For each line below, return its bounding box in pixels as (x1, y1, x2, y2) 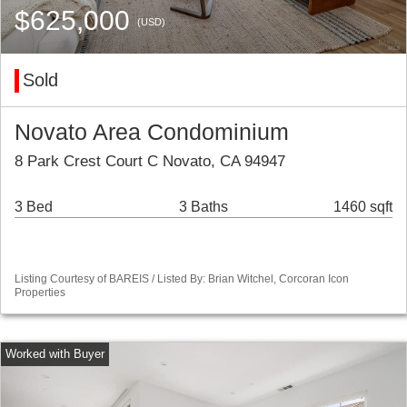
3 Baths (178, 199, 228, 215)
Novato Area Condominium (15, 120, 289, 145)
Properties (15, 286, 65, 300)
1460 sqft (333, 199, 392, 215)
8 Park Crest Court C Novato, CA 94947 (15, 153, 285, 171)
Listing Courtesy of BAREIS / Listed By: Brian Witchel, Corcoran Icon (15, 273, 349, 286)
